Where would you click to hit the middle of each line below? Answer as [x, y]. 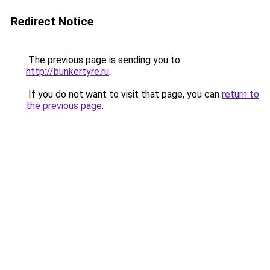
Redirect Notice [52, 21]
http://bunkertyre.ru [67, 71]
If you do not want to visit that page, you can [124, 94]
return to [240, 94]
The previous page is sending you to [103, 60]
